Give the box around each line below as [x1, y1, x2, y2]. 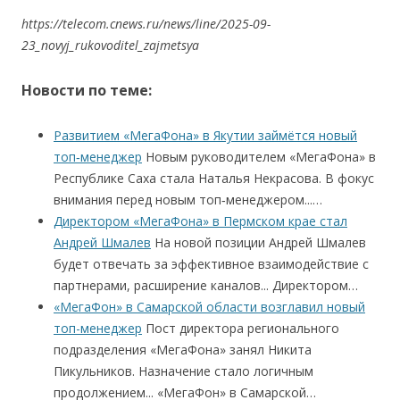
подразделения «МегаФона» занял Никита [54, 341, 312, 358]
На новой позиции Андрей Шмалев [151, 234, 366, 251]
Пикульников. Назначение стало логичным [54, 362, 313, 379]
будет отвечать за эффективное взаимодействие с [54, 255, 369, 272]
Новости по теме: [21, 80, 152, 100]
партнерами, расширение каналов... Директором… [54, 277, 358, 294]
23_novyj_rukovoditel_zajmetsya [21, 37, 199, 54]
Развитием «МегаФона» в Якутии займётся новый [54, 127, 357, 144]
